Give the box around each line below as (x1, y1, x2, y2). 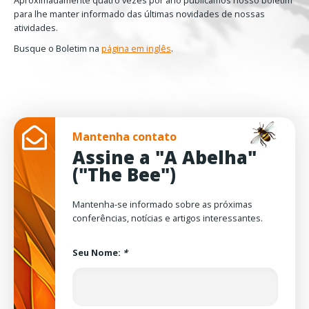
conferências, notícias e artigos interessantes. (72, 211, 263, 224)
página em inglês (101, 41, 171, 54)
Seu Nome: (72, 246, 123, 259)
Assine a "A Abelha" (72, 145, 257, 170)
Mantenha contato (72, 128, 177, 144)
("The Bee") (72, 162, 176, 187)
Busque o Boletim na (14, 41, 101, 54)
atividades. (14, 21, 58, 34)
